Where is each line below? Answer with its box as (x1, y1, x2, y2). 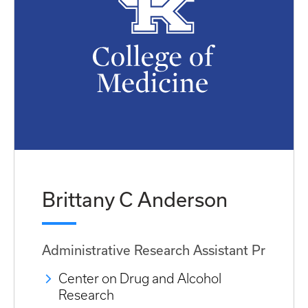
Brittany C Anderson (42, 187, 228, 211)
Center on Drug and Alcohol (58, 272, 221, 287)
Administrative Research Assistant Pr (42, 242, 265, 258)
